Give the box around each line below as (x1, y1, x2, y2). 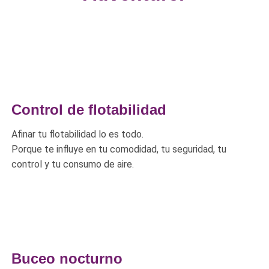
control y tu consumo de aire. (11, 159, 134, 170)
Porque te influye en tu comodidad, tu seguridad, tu (11, 144, 227, 155)
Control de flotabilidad (11, 101, 167, 118)
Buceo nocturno (11, 250, 123, 267)
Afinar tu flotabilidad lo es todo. (11, 128, 144, 140)
